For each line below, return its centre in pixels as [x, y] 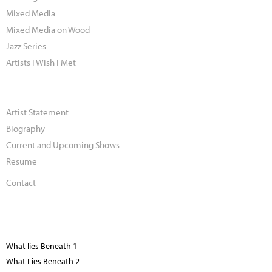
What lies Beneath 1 [42, 246]
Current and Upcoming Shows [63, 144]
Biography [25, 128]
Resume [22, 161]
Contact [21, 182]
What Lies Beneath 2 [43, 261]
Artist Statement [37, 111]
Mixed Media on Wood [48, 29]
